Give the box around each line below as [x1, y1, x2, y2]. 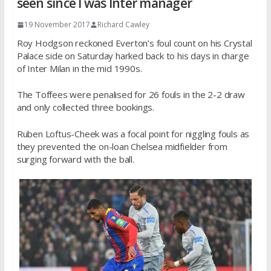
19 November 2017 [24, 19, 90, 30]
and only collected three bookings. [16, 101, 154, 114]
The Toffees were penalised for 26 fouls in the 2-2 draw [16, 88, 245, 101]
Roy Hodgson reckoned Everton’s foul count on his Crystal [16, 36, 252, 49]
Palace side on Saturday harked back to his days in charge [16, 49, 249, 62]
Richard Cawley [97, 19, 149, 30]
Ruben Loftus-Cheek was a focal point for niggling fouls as [16, 127, 250, 140]
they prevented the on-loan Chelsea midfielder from [16, 140, 227, 152]
